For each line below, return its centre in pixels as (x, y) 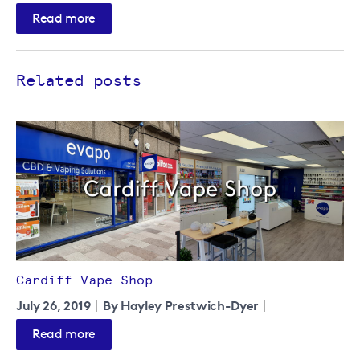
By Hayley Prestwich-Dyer (181, 305)
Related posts (79, 81)
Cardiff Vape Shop (84, 280)
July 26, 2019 (53, 305)
